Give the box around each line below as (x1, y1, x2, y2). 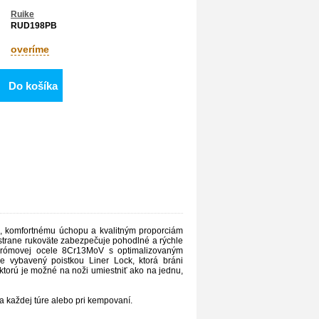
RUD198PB (11, 20, 57, 31)
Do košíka (8, 79, 58, 92)
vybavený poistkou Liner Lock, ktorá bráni (4, 255, 183, 266)
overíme (11, 43, 49, 55)
